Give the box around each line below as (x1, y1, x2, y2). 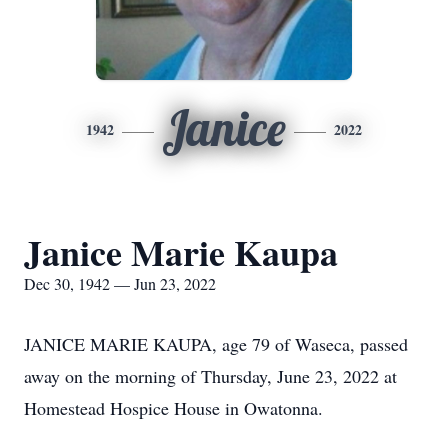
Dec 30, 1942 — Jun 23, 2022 (24, 273, 216, 294)
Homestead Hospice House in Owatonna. (24, 396, 323, 420)
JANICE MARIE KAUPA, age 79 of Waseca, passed (24, 332, 408, 356)
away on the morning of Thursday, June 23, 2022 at (24, 364, 397, 388)
